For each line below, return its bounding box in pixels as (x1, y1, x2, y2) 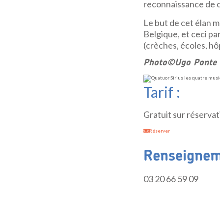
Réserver (148, 128, 170, 134)
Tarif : (143, 83, 180, 101)
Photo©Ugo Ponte (143, 58, 217, 67)
